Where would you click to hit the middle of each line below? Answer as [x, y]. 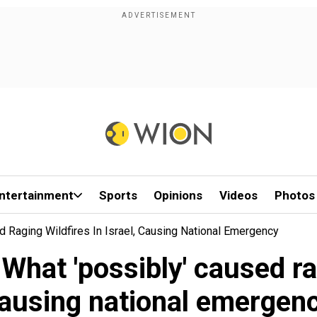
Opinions [178, 195]
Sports [118, 195]
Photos [294, 195]
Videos [239, 195]
